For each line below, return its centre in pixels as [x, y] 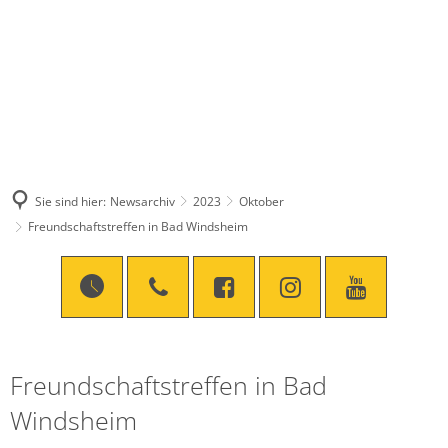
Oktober [261, 201]
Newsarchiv [142, 201]
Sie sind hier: [70, 201]
